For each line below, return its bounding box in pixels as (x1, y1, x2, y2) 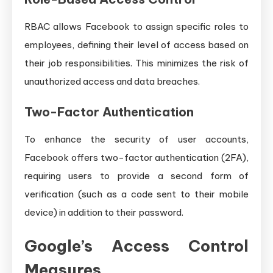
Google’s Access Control (24, 235, 249, 256)
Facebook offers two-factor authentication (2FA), (24, 151, 249, 163)
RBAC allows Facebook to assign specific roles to (24, 20, 249, 32)
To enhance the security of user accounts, (24, 133, 249, 145)
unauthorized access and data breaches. (24, 75, 200, 87)
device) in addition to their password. (24, 206, 183, 218)
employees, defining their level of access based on (24, 38, 249, 51)
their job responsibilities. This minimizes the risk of (24, 57, 249, 69)
